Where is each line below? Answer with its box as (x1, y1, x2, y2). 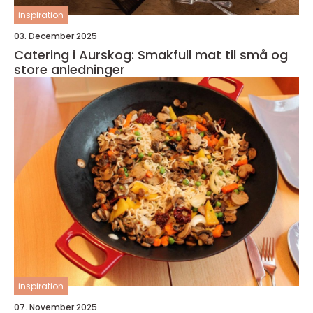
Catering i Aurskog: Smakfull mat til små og (14, 46, 288, 64)
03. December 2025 (14, 30, 97, 42)
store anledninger (14, 61, 125, 78)
